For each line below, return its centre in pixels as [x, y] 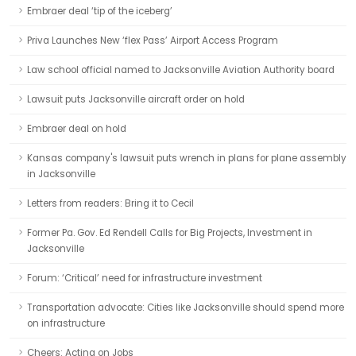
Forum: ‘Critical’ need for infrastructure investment [145, 278]
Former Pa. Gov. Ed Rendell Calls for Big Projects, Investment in [170, 233]
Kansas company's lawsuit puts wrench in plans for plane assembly [187, 158]
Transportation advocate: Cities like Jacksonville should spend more [186, 308]
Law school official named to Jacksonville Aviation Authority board [181, 70]
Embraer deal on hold [77, 129]
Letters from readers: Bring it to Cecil [110, 203]
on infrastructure [66, 323]
